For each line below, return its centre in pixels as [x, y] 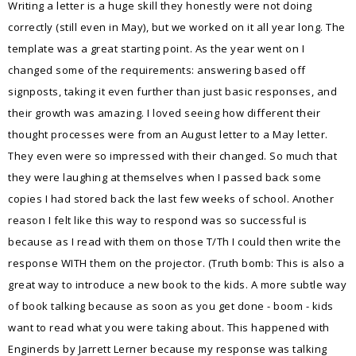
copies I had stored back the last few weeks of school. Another [171, 199]
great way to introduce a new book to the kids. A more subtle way [177, 284]
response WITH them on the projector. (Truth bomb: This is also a [176, 263]
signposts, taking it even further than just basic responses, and [172, 91]
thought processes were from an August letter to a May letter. [168, 134]
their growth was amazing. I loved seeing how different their [164, 113]
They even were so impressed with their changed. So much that [172, 156]
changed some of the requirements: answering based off [157, 70]
